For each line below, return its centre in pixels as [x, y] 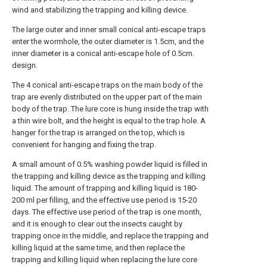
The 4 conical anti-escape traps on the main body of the [107, 85]
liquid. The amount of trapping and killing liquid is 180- [105, 188]
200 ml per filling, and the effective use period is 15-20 [104, 200]
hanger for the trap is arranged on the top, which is [98, 133]
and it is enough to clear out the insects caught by [97, 224]
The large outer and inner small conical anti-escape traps [109, 30]
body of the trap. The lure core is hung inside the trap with [110, 109]
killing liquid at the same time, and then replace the [98, 248]
